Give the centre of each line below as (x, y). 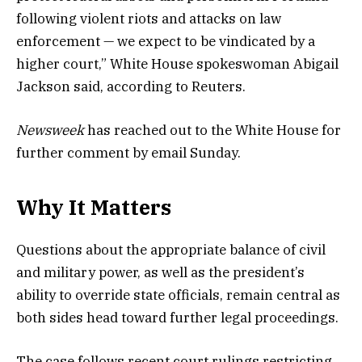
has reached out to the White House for (214, 130)
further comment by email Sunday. (128, 153)
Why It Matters (94, 207)
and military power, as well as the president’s (160, 272)
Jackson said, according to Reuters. (131, 87)
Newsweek (52, 130)
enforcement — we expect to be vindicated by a (166, 42)
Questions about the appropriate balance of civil (171, 249)
